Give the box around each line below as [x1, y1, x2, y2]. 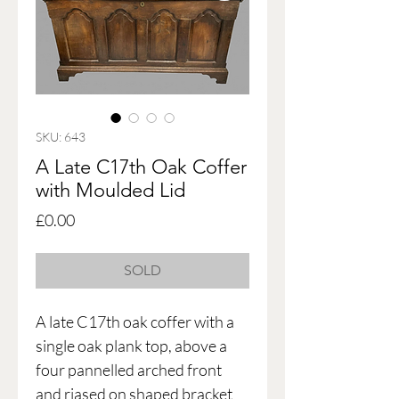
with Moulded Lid [36, 178, 185, 203]
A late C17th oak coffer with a [36, 312, 234, 332]
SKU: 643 [36, 129, 85, 145]
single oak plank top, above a [36, 336, 227, 356]
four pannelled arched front [36, 360, 222, 380]
